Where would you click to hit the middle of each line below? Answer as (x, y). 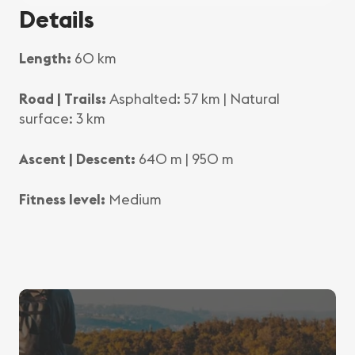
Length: (45, 58)
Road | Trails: (63, 98)
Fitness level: (62, 199)
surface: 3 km (62, 118)
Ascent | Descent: (77, 158)
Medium (134, 199)
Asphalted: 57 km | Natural (193, 98)
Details (57, 19)
